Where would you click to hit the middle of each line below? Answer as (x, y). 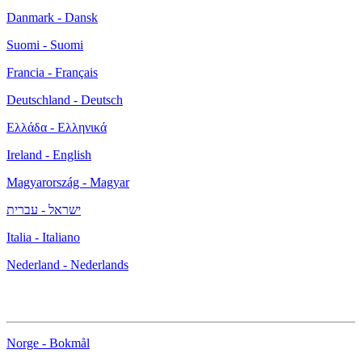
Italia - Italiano (43, 238)
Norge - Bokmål (48, 343)
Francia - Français (52, 73)
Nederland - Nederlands (67, 265)
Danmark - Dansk (52, 18)
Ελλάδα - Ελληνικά (57, 128)
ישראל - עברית (44, 210)
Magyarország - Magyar (68, 183)
